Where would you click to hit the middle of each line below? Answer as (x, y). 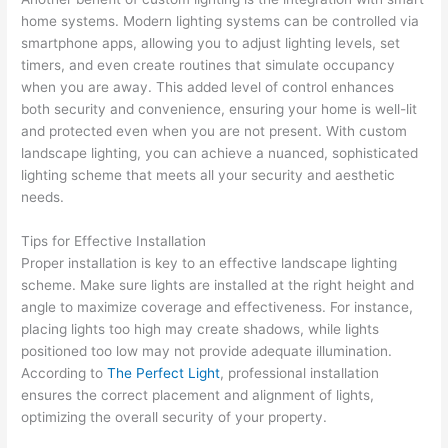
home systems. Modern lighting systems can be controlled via (220, 20)
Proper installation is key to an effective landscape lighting (209, 262)
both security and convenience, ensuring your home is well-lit (219, 108)
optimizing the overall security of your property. (174, 416)
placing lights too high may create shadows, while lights (200, 328)
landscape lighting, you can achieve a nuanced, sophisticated (220, 152)
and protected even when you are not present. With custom (214, 130)
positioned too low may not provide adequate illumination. (207, 350)
